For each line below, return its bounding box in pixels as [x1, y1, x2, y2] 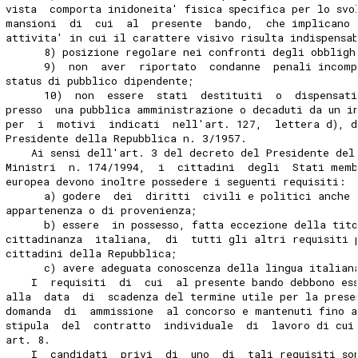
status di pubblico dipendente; [6, 74, 195, 89]
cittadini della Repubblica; [6, 246, 178, 261]
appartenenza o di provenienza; [6, 203, 198, 218]
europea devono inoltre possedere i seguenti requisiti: [6, 174, 346, 189]
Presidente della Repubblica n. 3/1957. [6, 131, 248, 146]
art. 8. [6, 332, 51, 348]
